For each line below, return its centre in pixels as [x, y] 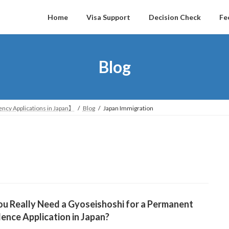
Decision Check [175, 17]
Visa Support [108, 17]
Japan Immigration [128, 108]
